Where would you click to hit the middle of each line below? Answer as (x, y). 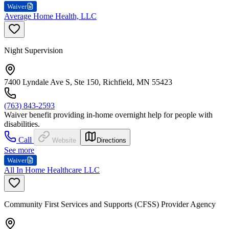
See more (19, 150)
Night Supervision (33, 50)
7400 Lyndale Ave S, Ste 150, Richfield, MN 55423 (88, 82)
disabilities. (22, 124)
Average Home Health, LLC (50, 16)
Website (64, 140)
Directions (111, 140)
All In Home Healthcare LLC (52, 170)
